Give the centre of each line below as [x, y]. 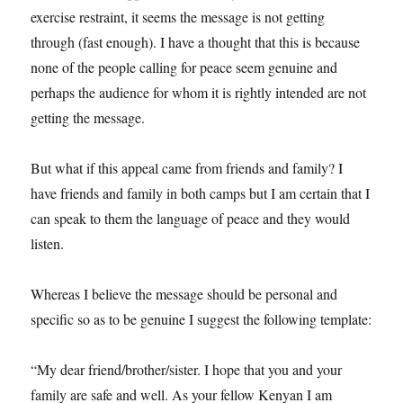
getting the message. [88, 117]
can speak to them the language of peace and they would [191, 218]
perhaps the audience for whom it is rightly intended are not [199, 92]
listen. [48, 243]
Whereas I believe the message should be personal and [184, 293]
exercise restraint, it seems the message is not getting [178, 16]
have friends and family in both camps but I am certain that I [201, 193]
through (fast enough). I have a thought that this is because [196, 41]
